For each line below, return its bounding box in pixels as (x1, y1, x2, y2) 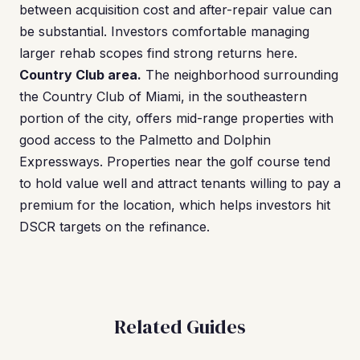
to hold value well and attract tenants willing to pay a (19, 175, 341, 191)
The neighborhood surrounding (141, 67, 338, 83)
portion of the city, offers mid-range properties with (19, 110, 333, 126)
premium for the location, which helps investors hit (19, 197, 330, 213)
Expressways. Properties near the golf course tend (19, 153, 330, 170)
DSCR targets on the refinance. (19, 219, 210, 235)
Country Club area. (19, 67, 141, 83)
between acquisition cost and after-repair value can (19, 2, 332, 18)
